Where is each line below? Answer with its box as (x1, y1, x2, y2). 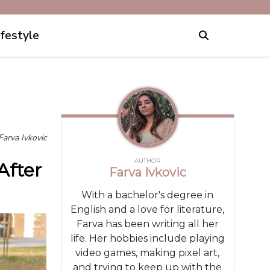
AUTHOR (134, 156, 161, 165)
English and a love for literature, (71, 203, 225, 215)
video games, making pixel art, (75, 246, 220, 259)
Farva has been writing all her (76, 218, 219, 230)
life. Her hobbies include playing (70, 232, 225, 244)
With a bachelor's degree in (81, 189, 214, 201)
